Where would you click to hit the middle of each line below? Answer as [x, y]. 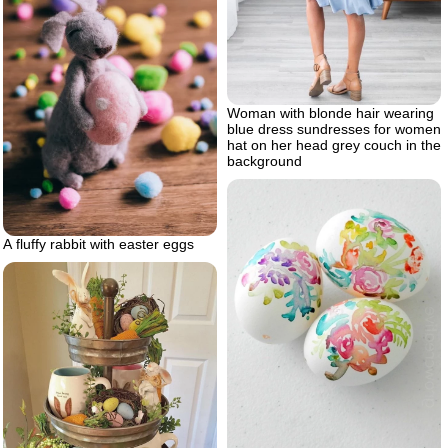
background [264, 161]
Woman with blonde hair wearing [330, 113]
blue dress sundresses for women [334, 129]
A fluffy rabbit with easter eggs [98, 243]
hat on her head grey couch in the [334, 145]
